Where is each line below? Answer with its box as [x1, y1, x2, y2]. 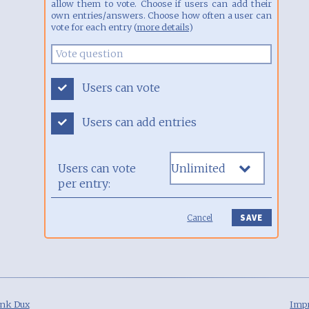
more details [137, 21, 189, 32]
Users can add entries [81, 114, 197, 129]
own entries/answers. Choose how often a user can [51, 9, 272, 21]
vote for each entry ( [51, 21, 137, 32]
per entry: [57, 176, 110, 190]
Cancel [187, 212, 213, 223]
